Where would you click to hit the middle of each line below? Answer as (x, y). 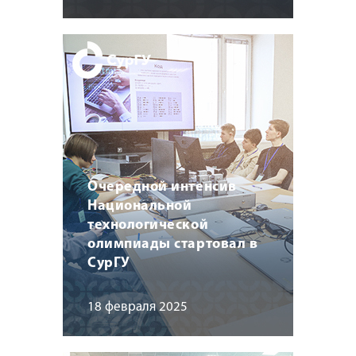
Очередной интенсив (162, 187)
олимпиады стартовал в (173, 244)
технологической (148, 225)
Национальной (140, 206)
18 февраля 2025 (137, 307)
